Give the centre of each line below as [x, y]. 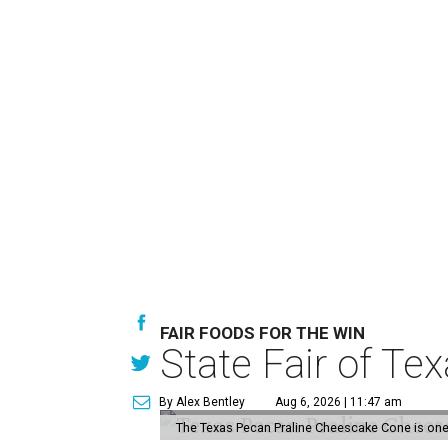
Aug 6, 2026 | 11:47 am [339, 401]
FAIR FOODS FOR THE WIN [263, 332]
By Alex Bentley [202, 401]
